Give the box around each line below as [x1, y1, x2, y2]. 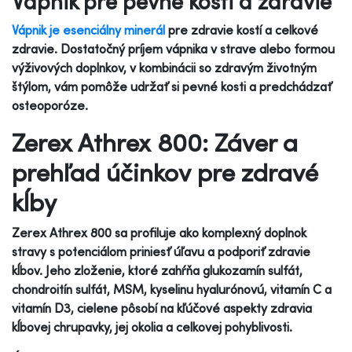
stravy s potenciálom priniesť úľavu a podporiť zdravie [12, 243, 310, 259]
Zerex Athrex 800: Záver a [12, 126, 298, 158]
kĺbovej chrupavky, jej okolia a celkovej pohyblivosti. [12, 318, 292, 335]
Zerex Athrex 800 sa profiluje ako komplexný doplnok [12, 224, 306, 240]
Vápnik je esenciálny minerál [12, 21, 165, 38]
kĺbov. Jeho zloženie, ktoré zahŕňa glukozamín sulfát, [12, 262, 302, 278]
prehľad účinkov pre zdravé [12, 156, 318, 188]
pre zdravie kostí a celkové [165, 21, 318, 38]
